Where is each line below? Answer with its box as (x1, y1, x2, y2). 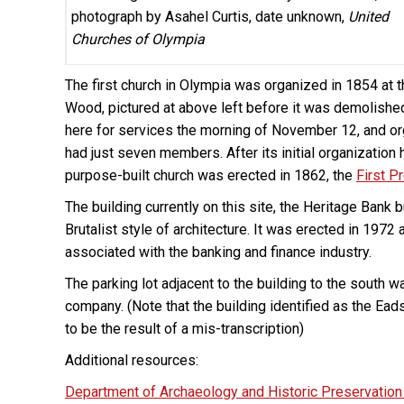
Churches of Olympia (71, 30, 205, 48)
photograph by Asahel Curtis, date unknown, (71, 7, 348, 25)
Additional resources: (65, 352, 198, 369)
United (348, 7, 389, 25)
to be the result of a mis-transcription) (65, 320, 304, 337)
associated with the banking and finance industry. (65, 243, 372, 261)
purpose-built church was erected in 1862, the (65, 167, 356, 184)
